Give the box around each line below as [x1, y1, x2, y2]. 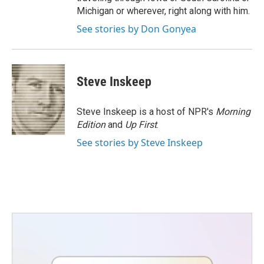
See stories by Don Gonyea [77, 22, 196, 35]
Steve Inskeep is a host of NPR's [77, 106, 216, 117]
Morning [216, 106, 250, 117]
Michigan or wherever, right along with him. [77, 5, 250, 16]
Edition [77, 119, 108, 130]
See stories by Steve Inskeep [77, 136, 203, 149]
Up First [125, 119, 157, 130]
